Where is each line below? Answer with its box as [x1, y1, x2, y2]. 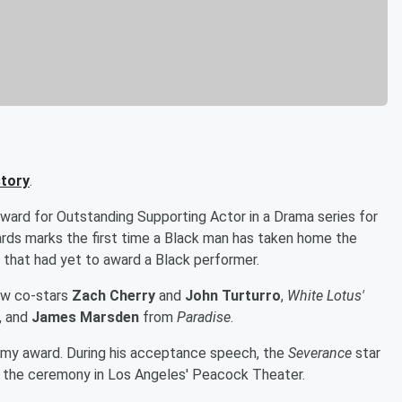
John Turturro [181, 286, 281, 304]
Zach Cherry [68, 286, 159, 304]
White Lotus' [287, 286, 364, 304]
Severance [288, 344, 352, 362]
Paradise [177, 308, 231, 326]
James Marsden [31, 308, 139, 326]
